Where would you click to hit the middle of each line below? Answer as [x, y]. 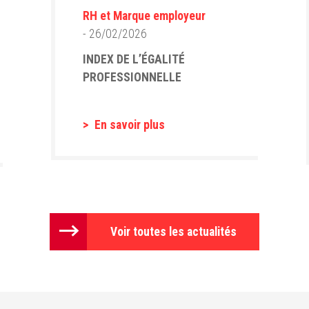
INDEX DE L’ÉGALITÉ [133, 59]
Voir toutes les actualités [173, 232]
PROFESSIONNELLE [132, 77]
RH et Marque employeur [144, 16]
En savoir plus [128, 125]
